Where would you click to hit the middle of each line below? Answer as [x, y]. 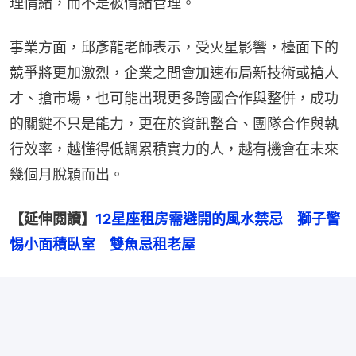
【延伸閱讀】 [52, 219]
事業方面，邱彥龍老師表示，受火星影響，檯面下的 [174, 47]
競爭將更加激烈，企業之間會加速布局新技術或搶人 [174, 72]
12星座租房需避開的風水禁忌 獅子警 [218, 219]
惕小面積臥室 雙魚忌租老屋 [103, 244]
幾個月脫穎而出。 [67, 174]
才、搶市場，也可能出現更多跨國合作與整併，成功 [174, 98]
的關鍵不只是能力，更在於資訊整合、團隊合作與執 [174, 123]
